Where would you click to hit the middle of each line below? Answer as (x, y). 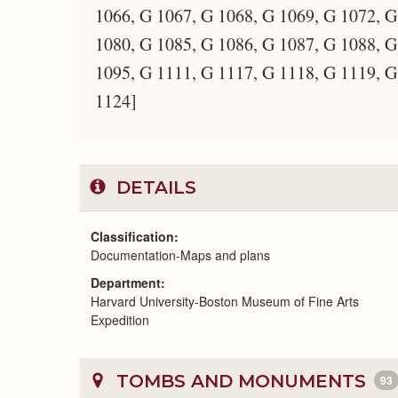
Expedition (120, 320)
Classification (132, 236)
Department (126, 283)
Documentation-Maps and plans (180, 255)
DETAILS (154, 187)
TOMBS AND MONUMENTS (241, 381)
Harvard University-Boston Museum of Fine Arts (225, 301)
